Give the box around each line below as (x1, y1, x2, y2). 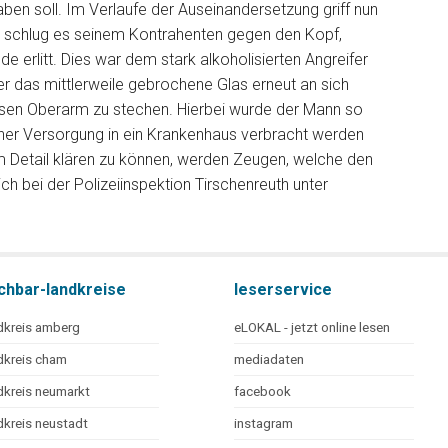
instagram (234, 416, 293, 431)
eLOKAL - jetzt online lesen (234, 320, 390, 335)
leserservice (234, 280, 332, 299)
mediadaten (234, 352, 304, 367)
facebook (234, 384, 291, 399)
